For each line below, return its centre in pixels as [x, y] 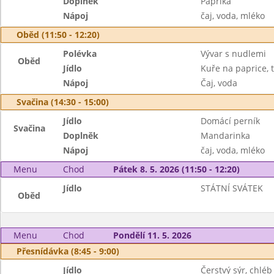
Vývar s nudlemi [233, 54]
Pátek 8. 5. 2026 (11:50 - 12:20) [176, 169]
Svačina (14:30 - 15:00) [63, 102]
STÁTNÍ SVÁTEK [231, 188]
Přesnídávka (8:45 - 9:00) [68, 251]
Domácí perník [230, 121]
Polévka [80, 54]
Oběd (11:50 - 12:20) [58, 35]
